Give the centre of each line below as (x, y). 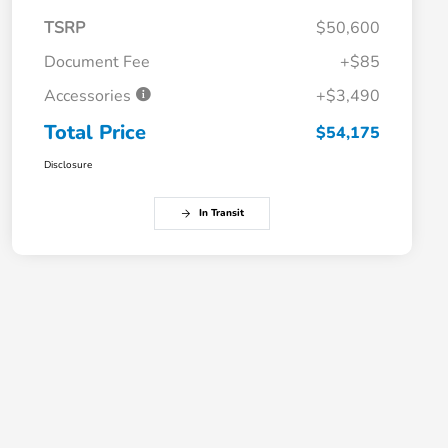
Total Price (95, 133)
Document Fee (97, 62)
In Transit (221, 213)
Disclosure (68, 165)
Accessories (89, 96)
